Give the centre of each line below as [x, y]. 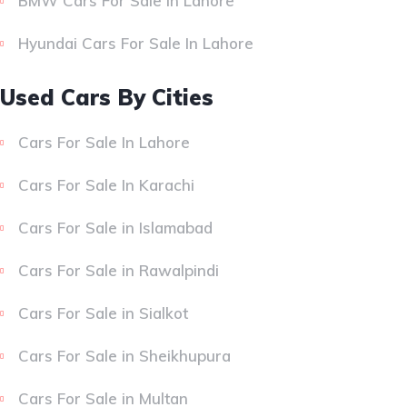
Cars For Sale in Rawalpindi [119, 271]
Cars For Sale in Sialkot [103, 313]
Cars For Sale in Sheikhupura [124, 356]
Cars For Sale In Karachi [106, 185]
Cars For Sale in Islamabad [115, 228]
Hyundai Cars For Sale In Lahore [136, 44]
